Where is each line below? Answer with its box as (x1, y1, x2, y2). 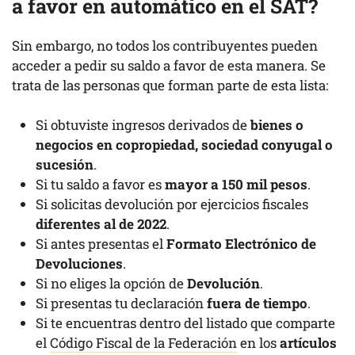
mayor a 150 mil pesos (165, 175, 307, 193)
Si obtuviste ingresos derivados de (36, 116, 250, 134)
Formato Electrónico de (166, 235, 316, 253)
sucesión (36, 155, 94, 174)
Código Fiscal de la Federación (50, 334, 237, 352)
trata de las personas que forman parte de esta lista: (12, 75, 328, 94)
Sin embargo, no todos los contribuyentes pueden (12, 36, 318, 55)
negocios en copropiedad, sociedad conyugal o (36, 136, 333, 154)
